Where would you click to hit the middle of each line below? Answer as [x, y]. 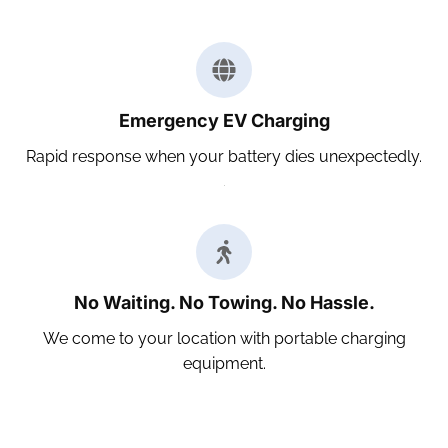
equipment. [224, 363]
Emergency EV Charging [224, 120]
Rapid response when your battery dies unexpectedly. [224, 156]
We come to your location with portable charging [224, 338]
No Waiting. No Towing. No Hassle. [224, 302]
